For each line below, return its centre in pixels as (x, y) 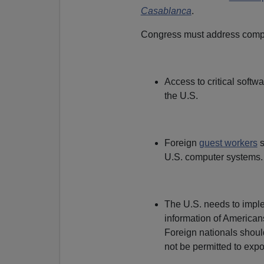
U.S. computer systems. (213, 157)
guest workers (228, 143)
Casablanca (166, 11)
